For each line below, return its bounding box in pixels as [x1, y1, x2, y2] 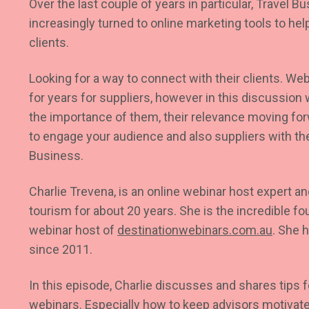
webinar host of [29, 223, 117, 237]
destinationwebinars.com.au [117, 223, 272, 237]
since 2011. [29, 242, 92, 257]
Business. [29, 148, 86, 163]
